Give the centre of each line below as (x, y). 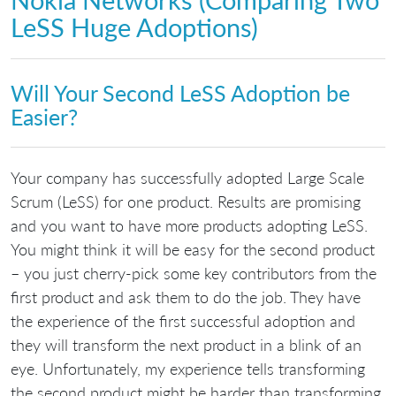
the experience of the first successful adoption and (183, 320)
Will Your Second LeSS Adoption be (180, 93)
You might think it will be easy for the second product (193, 249)
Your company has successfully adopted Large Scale (187, 177)
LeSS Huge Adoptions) (134, 27)
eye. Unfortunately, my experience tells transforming (188, 368)
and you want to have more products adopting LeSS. (189, 225)
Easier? (44, 117)
